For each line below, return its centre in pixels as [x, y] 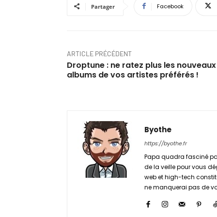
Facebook [170, 6]
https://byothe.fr [166, 143]
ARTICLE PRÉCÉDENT [99, 53]
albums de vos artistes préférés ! [133, 75]
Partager [103, 6]
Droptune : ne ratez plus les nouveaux [141, 65]
